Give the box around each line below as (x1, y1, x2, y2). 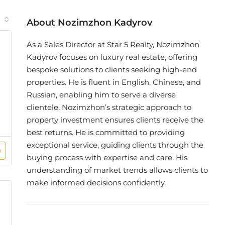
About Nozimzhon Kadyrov (27, 17, 152, 28)
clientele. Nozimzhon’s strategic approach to (27, 102, 191, 112)
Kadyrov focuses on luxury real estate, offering (27, 52, 197, 62)
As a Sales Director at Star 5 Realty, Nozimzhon (27, 40, 199, 49)
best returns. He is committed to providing (27, 128, 185, 137)
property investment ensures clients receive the (27, 115, 203, 125)
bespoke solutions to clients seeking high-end (27, 65, 197, 74)
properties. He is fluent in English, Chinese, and (27, 77, 201, 87)
